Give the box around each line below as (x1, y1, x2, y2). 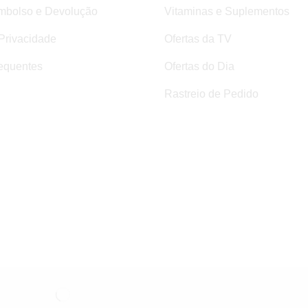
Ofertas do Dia (164, 60, 234, 73)
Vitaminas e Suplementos (164, 5, 289, 18)
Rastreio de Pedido (164, 88, 258, 100)
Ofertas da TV (164, 33, 232, 45)
